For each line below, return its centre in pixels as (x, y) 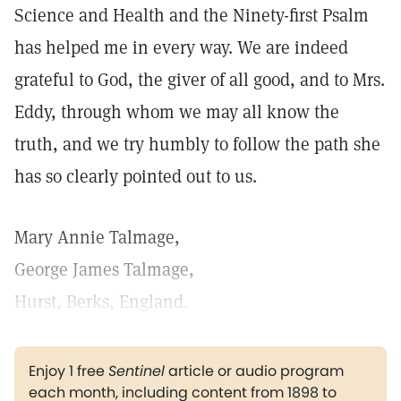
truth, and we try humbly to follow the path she (197, 144)
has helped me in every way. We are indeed (181, 47)
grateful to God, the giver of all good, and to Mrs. (200, 80)
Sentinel (137, 371)
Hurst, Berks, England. (101, 302)
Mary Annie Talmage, (97, 237)
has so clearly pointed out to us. (136, 176)
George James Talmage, (104, 269)
